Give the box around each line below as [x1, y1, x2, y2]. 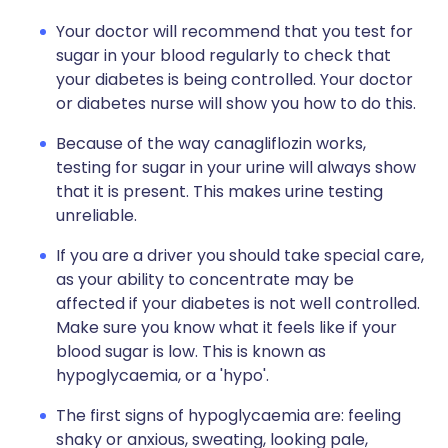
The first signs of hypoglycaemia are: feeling [56, 404, 401, 427]
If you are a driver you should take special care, [56, 244, 424, 267]
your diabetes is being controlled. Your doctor [56, 68, 413, 91]
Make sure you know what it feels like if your [56, 316, 397, 339]
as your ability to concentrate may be [56, 268, 354, 291]
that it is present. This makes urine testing [56, 180, 383, 203]
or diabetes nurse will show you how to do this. [56, 92, 416, 115]
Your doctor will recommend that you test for [56, 20, 413, 43]
